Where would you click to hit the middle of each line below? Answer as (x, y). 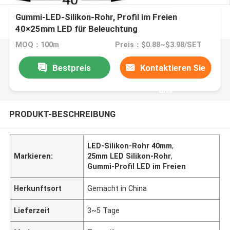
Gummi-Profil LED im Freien (137, 166)
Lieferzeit (32, 210)
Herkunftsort (38, 188)
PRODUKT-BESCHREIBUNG (62, 114)
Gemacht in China (117, 188)
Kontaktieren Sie (173, 68)
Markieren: (34, 156)
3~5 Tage (104, 210)
